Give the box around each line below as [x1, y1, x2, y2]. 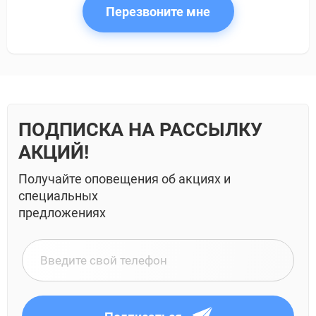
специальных [18, 188, 98, 203]
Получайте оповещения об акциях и [18, 171, 231, 186]
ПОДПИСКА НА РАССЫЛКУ [18, 119, 262, 141]
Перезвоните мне [106, 4, 210, 19]
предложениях [18, 205, 106, 220]
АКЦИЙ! [18, 141, 89, 164]
